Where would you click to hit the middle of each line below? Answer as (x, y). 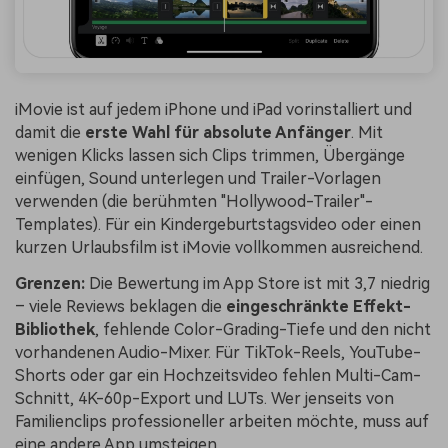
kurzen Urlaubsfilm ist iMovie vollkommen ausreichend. (219, 248)
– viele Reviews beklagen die (120, 306)
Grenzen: (50, 283)
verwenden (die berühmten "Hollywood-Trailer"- (194, 202)
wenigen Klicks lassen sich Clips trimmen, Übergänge (210, 156)
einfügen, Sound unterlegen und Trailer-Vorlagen (198, 179)
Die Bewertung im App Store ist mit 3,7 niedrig (257, 283)
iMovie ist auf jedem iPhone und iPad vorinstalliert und (213, 110)
